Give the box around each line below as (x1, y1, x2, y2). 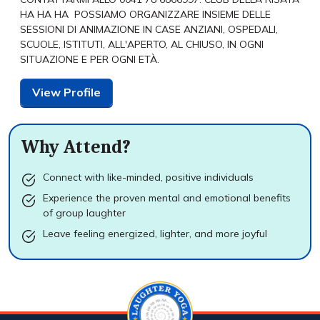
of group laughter (43, 206, 126, 219)
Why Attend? (21, 136, 131, 158)
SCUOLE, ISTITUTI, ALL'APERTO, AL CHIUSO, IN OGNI (20, 37, 264, 51)
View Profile (32, 84, 101, 99)
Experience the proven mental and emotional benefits (43, 191, 291, 204)
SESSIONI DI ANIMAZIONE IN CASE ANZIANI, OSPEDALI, (20, 22, 278, 36)
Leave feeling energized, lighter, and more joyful (43, 226, 267, 240)
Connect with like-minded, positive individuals (43, 170, 254, 184)
